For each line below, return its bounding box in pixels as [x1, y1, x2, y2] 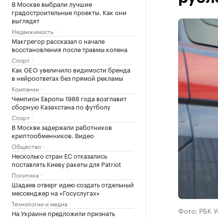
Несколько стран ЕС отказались [12, 150, 107, 160]
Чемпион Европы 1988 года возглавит [12, 93, 127, 103]
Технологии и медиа [12, 199, 67, 208]
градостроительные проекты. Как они [12, 7, 127, 17]
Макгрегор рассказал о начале [12, 36, 105, 45]
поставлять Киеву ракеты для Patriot [12, 159, 121, 168]
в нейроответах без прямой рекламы [12, 73, 123, 82]
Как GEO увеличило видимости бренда [12, 64, 130, 74]
